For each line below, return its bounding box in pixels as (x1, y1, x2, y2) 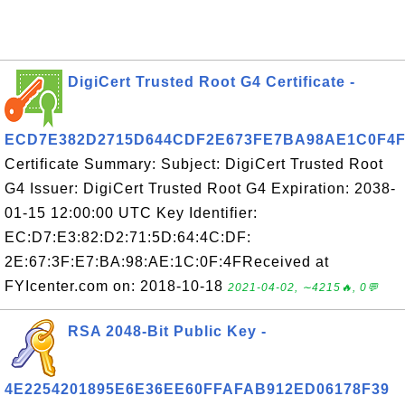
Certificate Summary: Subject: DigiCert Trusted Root (5, 156, 383, 172)
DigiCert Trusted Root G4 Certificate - (68, 74, 355, 89)
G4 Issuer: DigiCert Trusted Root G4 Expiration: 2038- (5, 181, 396, 196)
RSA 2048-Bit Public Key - (68, 324, 267, 339)
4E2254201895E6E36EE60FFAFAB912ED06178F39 (5, 381, 390, 397)
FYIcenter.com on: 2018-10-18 (5, 278, 228, 294)
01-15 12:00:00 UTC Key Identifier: (5, 205, 258, 221)
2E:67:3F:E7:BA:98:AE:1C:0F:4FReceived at (5, 254, 329, 269)
